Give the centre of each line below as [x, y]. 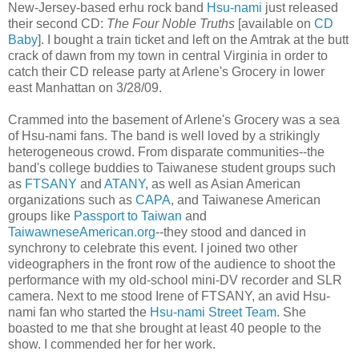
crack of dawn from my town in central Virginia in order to [168, 55]
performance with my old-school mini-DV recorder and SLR [175, 280]
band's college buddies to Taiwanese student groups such [172, 167]
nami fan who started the [79, 312]
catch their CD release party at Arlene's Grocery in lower [166, 71]
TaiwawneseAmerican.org [82, 232]
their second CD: [57, 23]
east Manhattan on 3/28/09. [85, 87]
